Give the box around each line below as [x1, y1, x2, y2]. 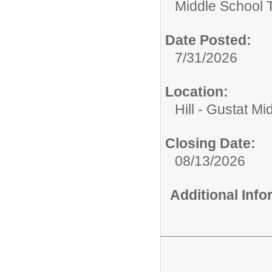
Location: [165, 83, 228, 100]
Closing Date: [165, 135, 256, 151]
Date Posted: [165, 32, 251, 48]
